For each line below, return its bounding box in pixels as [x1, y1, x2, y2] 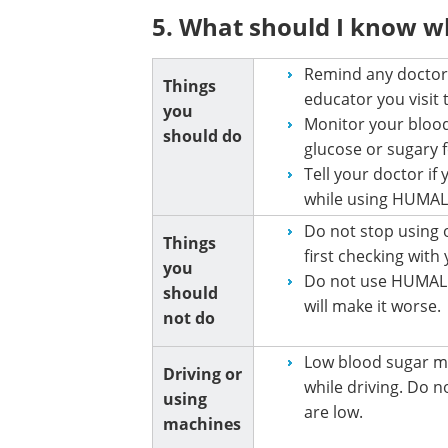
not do [163, 307, 215, 329]
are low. [304, 401, 363, 423]
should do [163, 125, 242, 147]
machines [163, 413, 241, 435]
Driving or [163, 363, 242, 385]
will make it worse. [304, 295, 441, 317]
